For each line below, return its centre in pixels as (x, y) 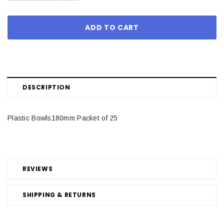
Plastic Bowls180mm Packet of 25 (63, 118)
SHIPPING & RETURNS (59, 194)
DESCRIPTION (46, 87)
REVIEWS (38, 168)
